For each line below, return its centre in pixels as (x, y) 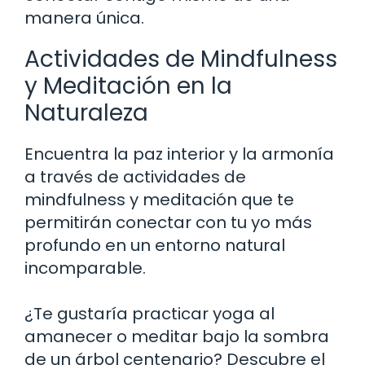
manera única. (84, 18)
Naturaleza (86, 112)
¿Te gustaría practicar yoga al (150, 313)
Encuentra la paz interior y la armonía (179, 154)
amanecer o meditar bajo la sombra (177, 336)
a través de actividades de (135, 176)
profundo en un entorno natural (155, 245)
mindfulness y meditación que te (159, 199)
